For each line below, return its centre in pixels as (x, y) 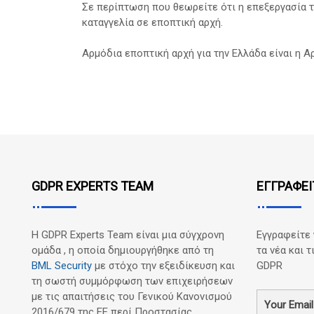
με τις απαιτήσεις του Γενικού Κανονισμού (132, 297)
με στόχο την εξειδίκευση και (163, 266)
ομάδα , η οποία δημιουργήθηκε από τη (123, 251)
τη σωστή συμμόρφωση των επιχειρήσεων (132, 281)
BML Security (62, 266)
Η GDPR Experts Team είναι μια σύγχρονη (128, 235)
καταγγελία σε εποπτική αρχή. (152, 22)
